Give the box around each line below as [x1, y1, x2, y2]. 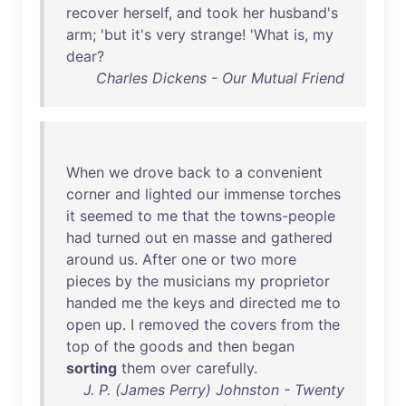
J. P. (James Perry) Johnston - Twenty [83, 381, 344, 399]
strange [190, 25, 242, 43]
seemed [80, 207, 133, 225]
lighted [145, 185, 192, 203]
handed [66, 294, 117, 312]
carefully [196, 359, 254, 377]
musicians [163, 272, 230, 290]
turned [96, 228, 140, 246]
